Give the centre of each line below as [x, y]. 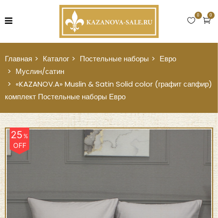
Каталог [56, 59]
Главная [18, 59]
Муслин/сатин [40, 71]
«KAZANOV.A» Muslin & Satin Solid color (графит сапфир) [114, 84]
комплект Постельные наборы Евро [65, 97]
